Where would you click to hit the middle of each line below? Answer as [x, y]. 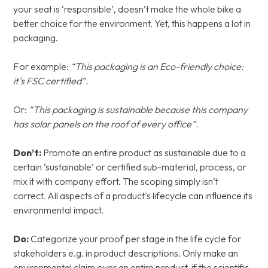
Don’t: [28, 152]
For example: [42, 66]
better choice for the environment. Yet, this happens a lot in [132, 23]
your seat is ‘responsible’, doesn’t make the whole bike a [127, 9]
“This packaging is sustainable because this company [138, 109]
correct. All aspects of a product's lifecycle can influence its [133, 195]
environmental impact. [59, 210]
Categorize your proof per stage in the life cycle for [136, 238]
